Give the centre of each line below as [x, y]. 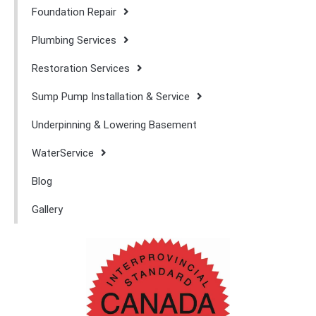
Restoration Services [81, 68]
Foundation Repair [74, 12]
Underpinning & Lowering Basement [114, 124]
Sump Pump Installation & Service [111, 96]
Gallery [47, 209]
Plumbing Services [74, 40]
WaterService [63, 153]
